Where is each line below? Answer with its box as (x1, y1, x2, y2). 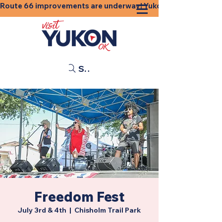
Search (78, 62, 109, 74)
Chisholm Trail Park (74, 206, 141, 215)
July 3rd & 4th (18, 206, 66, 215)
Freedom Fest (34, 188, 125, 205)
